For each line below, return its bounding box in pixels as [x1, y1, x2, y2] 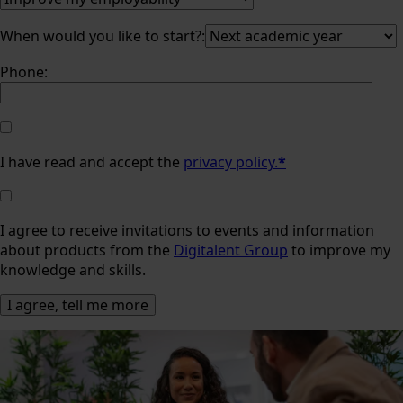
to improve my [288, 239, 390, 260]
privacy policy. [184, 151, 278, 172]
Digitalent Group [174, 239, 288, 260]
